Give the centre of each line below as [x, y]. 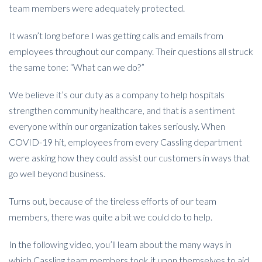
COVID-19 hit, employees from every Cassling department [125, 142]
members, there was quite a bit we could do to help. [111, 217]
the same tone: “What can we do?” [77, 67]
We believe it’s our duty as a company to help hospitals [117, 95]
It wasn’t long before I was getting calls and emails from [116, 36]
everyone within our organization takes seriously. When [117, 126]
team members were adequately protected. [97, 8]
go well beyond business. [57, 174]
